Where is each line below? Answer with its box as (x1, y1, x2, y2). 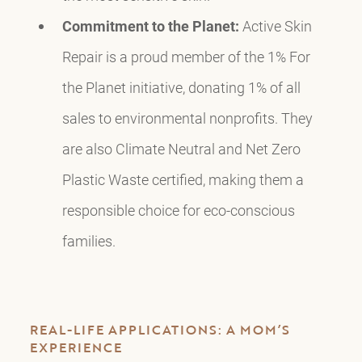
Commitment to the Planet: (61, 16, 239, 36)
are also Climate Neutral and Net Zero (61, 139, 301, 159)
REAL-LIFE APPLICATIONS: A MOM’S (29, 320, 290, 340)
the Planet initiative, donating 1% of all (61, 78, 301, 98)
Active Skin (238, 16, 312, 36)
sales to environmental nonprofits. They (61, 108, 313, 128)
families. (61, 231, 116, 251)
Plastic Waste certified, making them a (61, 170, 304, 190)
